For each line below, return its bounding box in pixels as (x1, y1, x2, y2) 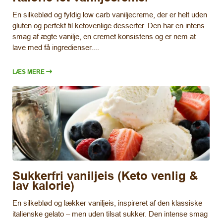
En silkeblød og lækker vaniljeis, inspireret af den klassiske (12, 198, 202, 207)
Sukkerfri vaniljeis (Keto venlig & (12, 168, 198, 183)
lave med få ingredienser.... (12, 43, 99, 52)
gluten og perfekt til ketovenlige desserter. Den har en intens (12, 21, 205, 30)
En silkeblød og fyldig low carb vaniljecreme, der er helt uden (12, 10, 207, 19)
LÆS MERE (12, 67, 45, 75)
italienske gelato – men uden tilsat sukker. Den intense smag (12, 209, 208, 218)
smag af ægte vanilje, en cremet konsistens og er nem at (12, 32, 196, 41)
